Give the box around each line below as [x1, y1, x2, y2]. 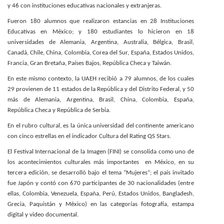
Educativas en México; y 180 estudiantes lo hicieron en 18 [7, 28, 194, 35]
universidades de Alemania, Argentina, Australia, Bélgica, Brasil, [7, 39, 194, 45]
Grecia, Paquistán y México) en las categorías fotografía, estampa [7, 201, 194, 207]
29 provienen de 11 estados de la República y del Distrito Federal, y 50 [7, 86, 194, 92]
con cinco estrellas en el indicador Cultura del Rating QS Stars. [7, 133, 171, 139]
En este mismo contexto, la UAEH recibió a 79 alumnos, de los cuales [7, 75, 194, 82]
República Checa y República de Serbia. [7, 107, 110, 113]
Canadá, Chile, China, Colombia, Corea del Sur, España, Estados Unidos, [7, 49, 194, 56]
